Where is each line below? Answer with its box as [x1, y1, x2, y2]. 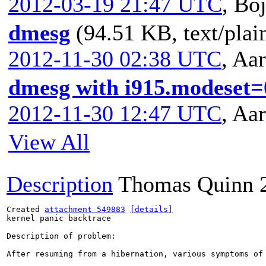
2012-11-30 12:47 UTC [8, 101, 221, 126]
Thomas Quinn [118, 172, 254, 197]
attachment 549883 [45, 205, 125, 214]
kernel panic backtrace [7, 214, 111, 223]
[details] [130, 205, 173, 214]
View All [8, 129, 90, 154]
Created [7, 205, 45, 214]
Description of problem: [7, 232, 116, 240]
